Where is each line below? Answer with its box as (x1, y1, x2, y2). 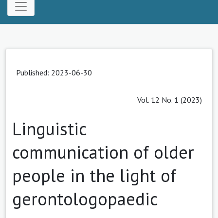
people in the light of (12, 163, 176, 187)
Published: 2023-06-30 (16, 67, 92, 77)
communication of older (12, 140, 194, 163)
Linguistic (12, 117, 86, 140)
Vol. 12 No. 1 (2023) (137, 94, 202, 105)
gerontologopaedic (12, 187, 157, 210)
